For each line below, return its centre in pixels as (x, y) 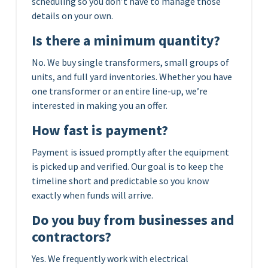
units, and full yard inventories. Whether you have (132, 76)
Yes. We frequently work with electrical (110, 258)
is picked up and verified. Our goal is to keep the (128, 166)
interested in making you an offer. (100, 105)
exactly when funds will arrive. (92, 195)
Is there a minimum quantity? (126, 40)
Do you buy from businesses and (133, 220)
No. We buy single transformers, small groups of (130, 62)
